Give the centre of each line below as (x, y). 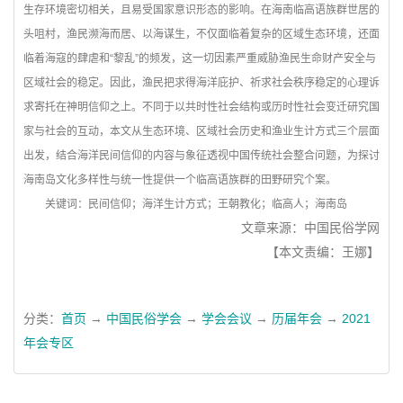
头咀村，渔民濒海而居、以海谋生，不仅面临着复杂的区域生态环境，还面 (201, 34)
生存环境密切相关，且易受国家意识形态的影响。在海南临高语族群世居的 (201, 10)
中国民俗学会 (144, 318)
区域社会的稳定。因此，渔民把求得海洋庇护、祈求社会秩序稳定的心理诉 (201, 83)
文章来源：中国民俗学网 (307, 228)
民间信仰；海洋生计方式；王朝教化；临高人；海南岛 (218, 204)
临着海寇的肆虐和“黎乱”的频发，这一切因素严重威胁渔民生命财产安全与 (200, 58)
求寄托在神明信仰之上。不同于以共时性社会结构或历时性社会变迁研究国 (201, 107)
